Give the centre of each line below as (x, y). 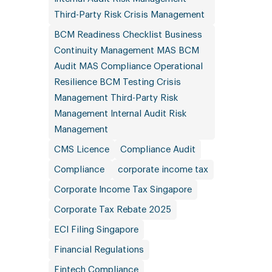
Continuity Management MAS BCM (126, 51)
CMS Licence (81, 150)
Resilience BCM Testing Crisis (117, 82)
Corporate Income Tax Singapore (123, 190)
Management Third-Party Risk (116, 98)
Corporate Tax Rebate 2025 (112, 210)
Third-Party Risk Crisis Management (129, 15)
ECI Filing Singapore (96, 230)
